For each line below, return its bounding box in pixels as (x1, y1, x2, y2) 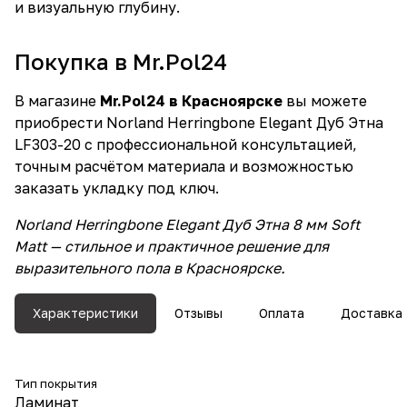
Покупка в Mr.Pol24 (15, 48, 227, 74)
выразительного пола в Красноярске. (15, 259, 285, 277)
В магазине (15, 92, 100, 110)
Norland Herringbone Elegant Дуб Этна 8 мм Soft (15, 215, 360, 233)
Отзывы (174, 305, 223, 321)
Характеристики (33, 305, 138, 321)
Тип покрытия (15, 376, 97, 391)
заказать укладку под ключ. (15, 179, 219, 197)
